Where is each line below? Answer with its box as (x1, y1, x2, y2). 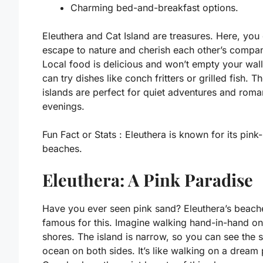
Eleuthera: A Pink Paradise (42, 168, 253, 191)
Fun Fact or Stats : (42, 129, 122, 141)
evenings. (42, 100, 85, 113)
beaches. (42, 143, 82, 155)
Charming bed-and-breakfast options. (70, 2, 238, 14)
